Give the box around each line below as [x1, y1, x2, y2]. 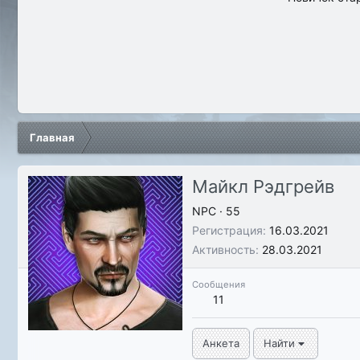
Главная [30, 131, 75, 145]
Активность [192, 243, 256, 257]
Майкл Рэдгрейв [192, 176, 334, 198]
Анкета [202, 337, 239, 350]
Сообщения [192, 279, 245, 291]
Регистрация [192, 223, 263, 238]
